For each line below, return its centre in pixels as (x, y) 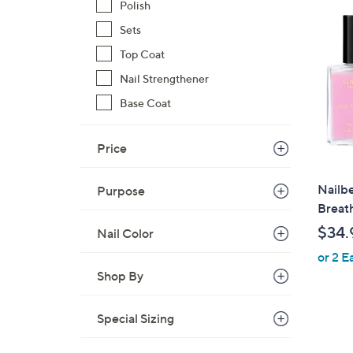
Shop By (120, 276)
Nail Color (125, 233)
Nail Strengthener (164, 78)
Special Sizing (136, 318)
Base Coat (145, 103)
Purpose (121, 191)
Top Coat (142, 54)
